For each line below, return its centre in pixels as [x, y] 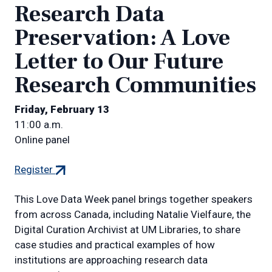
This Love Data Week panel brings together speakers [134, 199]
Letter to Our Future [119, 61]
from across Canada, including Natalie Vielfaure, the [133, 214]
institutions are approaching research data [111, 260]
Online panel [42, 139]
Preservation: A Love [122, 38]
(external [72, 168]
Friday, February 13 [62, 109]
